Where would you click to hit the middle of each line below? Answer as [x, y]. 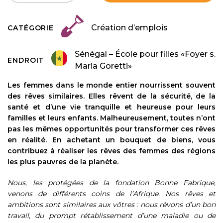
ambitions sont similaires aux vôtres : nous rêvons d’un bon [111, 204]
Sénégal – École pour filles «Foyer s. [145, 54]
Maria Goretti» [103, 66]
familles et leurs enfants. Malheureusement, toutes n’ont [111, 118]
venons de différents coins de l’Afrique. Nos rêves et [111, 193]
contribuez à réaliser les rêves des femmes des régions [111, 151]
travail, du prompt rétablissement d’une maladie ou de [111, 215]
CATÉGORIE [31, 28]
